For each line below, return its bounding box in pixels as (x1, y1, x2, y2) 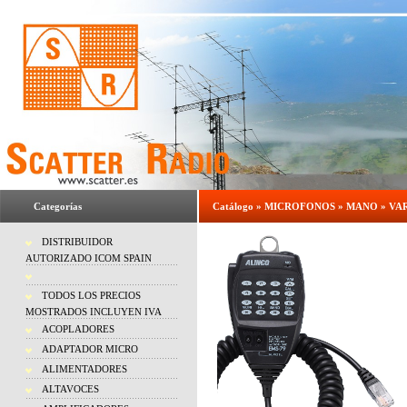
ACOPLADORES (42, 323, 114, 334)
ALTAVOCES (42, 383, 99, 394)
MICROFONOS (264, 201, 335, 212)
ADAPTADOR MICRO (42, 343, 138, 354)
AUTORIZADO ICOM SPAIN (25, 253, 152, 263)
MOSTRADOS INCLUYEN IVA (25, 306, 162, 317)
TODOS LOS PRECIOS (42, 290, 141, 301)
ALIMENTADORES (42, 363, 127, 374)
